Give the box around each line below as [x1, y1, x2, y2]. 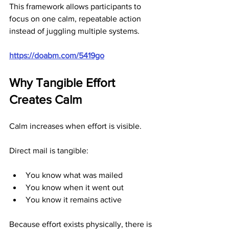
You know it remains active [26, 195, 122, 204]
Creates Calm [9, 93, 82, 106]
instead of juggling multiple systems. [9, 27, 140, 35]
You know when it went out [26, 183, 124, 192]
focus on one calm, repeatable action [9, 14, 143, 23]
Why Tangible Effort [9, 76, 118, 89]
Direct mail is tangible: [9, 146, 88, 155]
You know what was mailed [26, 171, 123, 179]
